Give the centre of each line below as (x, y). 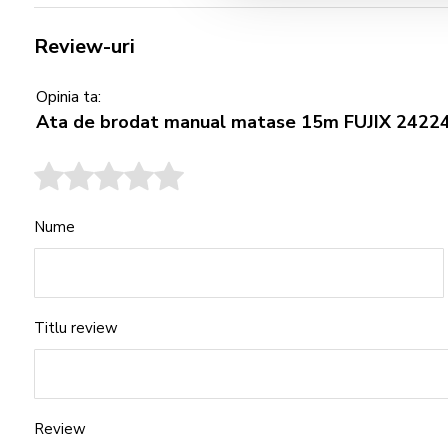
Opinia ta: (68, 97)
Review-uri (84, 46)
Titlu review (76, 328)
